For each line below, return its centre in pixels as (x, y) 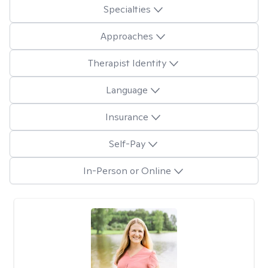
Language (127, 90)
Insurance (127, 117)
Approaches (127, 36)
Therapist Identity (127, 63)
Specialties (127, 9)
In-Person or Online (127, 170)
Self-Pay (127, 144)
